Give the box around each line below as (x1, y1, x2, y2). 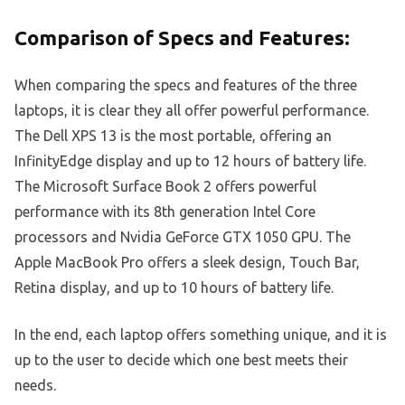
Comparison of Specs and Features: (14, 26, 350, 50)
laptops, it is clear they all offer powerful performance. (14, 102, 369, 119)
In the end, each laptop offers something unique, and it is (14, 326, 387, 344)
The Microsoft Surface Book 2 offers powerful (14, 178, 316, 195)
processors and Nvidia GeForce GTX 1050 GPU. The (14, 229, 351, 246)
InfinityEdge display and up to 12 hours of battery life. (14, 153, 366, 170)
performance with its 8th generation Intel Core (14, 203, 316, 221)
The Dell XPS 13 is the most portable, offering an (14, 127, 332, 145)
